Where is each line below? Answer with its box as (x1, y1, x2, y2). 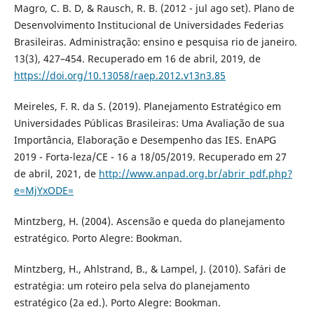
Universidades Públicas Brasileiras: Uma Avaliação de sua (13, 116, 285, 130)
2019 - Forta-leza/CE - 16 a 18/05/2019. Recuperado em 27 (13, 150, 287, 164)
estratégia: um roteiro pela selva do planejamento (13, 279, 250, 293)
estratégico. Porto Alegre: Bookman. (13, 231, 182, 245)
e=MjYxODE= (13, 184, 74, 198)
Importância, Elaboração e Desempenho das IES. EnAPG (13, 133, 276, 147)
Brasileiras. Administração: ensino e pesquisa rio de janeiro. (13, 35, 297, 49)
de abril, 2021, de (13, 167, 99, 181)
